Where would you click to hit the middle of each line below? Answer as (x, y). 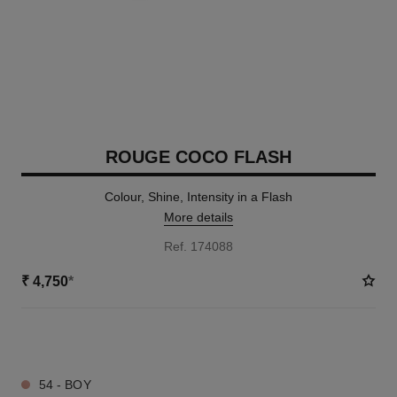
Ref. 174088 (198, 246)
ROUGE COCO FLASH (198, 157)
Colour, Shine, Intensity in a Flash (198, 197)
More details (198, 217)
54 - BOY (65, 385)
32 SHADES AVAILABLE (82, 340)
